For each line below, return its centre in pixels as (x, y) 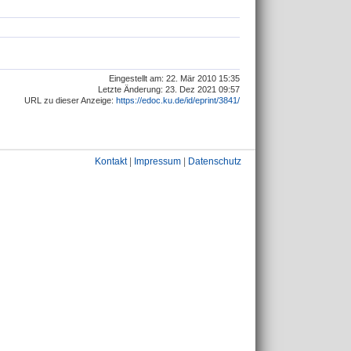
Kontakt (111, 161)
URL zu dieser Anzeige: (70, 100)
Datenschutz (215, 161)
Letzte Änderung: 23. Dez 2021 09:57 (169, 89)
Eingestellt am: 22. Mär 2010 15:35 (174, 78)
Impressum (157, 161)
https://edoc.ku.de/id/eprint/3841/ (178, 100)
